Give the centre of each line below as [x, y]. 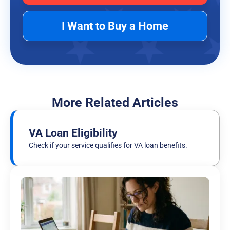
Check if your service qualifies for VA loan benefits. [108, 146]
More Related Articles [115, 103]
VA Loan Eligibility [73, 133]
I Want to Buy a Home [115, 26]
